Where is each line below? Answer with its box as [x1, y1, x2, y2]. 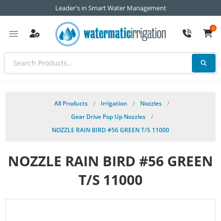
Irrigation [101, 99, 127, 108]
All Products [54, 99, 88, 108]
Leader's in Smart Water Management [55, 3, 166, 12]
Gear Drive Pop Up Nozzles [71, 112, 146, 121]
